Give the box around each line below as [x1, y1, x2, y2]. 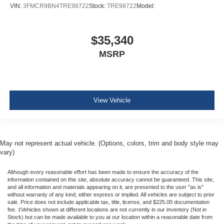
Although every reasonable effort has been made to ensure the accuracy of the [7, 169, 198, 175]
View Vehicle [93, 96, 130, 104]
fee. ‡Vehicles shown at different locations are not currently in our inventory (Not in [7, 206, 206, 213]
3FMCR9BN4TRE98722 [23, 2, 89, 9]
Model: [136, 2, 155, 9]
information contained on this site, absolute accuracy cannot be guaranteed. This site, [7, 176, 214, 183]
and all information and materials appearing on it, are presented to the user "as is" [7, 184, 203, 190]
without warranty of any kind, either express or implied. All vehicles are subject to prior [7, 191, 214, 198]
